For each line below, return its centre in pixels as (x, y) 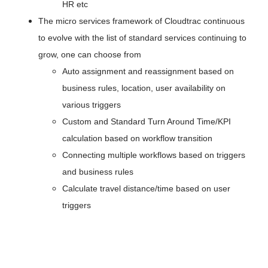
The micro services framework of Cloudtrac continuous (141, 21)
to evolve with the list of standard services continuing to (142, 38)
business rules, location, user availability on (144, 88)
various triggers (92, 105)
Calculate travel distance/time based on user (146, 189)
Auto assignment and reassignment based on (148, 71)
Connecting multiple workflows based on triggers (154, 155)
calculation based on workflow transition (137, 138)
